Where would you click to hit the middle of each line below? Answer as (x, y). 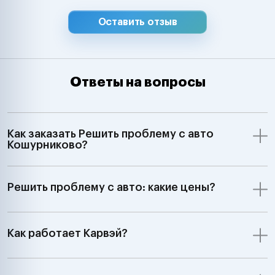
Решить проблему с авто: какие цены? (111, 187)
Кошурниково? (48, 145)
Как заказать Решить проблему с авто (110, 134)
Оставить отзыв (137, 22)
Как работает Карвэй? (68, 233)
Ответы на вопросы (137, 82)
